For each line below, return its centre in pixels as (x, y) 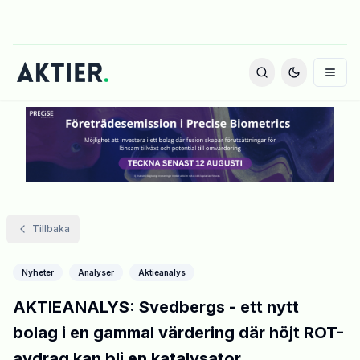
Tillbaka (51, 229)
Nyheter (38, 273)
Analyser (96, 273)
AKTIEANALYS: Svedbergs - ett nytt (156, 307)
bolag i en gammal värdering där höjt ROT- (178, 333)
